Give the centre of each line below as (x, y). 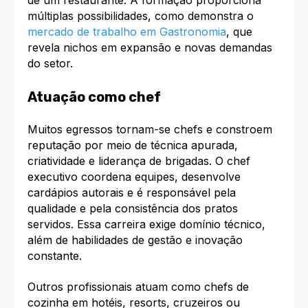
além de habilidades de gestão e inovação (135, 240)
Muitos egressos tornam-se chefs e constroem (150, 130)
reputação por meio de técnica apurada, (133, 145)
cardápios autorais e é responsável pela (132, 193)
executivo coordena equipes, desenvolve (134, 177)
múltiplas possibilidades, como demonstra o (141, 16)
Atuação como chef (94, 97)
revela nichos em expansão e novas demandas (150, 48)
